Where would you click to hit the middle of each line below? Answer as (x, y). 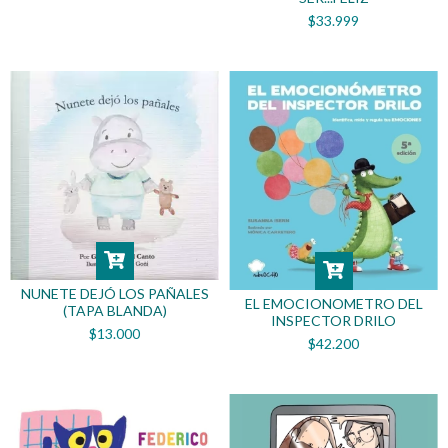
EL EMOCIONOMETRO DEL (333, 303)
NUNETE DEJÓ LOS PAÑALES (114, 293)
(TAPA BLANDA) (114, 310)
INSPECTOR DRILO (333, 320)
